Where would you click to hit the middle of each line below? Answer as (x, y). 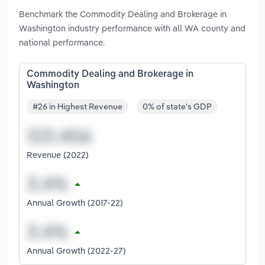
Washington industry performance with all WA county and (132, 28)
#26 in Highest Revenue (77, 107)
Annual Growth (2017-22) (75, 203)
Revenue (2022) (58, 155)
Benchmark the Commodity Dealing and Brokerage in (123, 14)
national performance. (62, 42)
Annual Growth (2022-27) (76, 251)
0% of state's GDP (177, 107)
